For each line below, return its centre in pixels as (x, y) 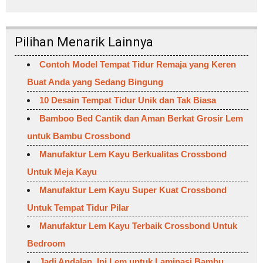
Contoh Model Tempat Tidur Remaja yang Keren (138, 64)
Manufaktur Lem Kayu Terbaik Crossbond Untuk (138, 225)
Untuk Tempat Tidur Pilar (78, 207)
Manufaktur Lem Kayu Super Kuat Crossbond (133, 190)
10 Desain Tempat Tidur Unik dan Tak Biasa (128, 100)
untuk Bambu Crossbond (79, 136)
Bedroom (46, 243)
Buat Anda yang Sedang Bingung (95, 82)
